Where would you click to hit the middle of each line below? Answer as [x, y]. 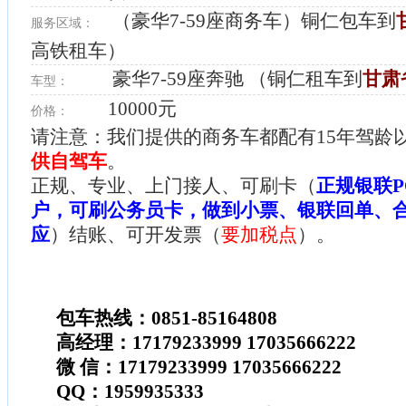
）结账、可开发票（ [135, 234]
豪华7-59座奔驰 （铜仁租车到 [235, 78]
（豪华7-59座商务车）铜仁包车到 [252, 20]
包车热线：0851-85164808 [167, 318]
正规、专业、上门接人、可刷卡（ [174, 185]
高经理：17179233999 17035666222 [206, 342]
